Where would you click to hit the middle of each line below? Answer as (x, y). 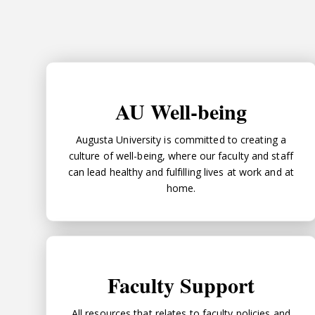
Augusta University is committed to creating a (181, 139)
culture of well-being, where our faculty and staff (181, 155)
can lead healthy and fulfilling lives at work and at (181, 172)
